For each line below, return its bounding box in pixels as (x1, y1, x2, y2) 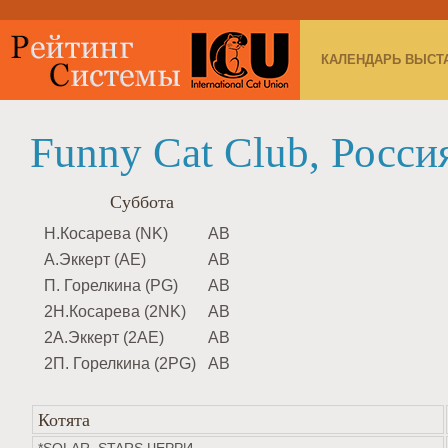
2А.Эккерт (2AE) (44, 329, 164, 346)
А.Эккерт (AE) (44, 251, 146, 268)
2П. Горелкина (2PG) (44, 355, 196, 372)
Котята (38, 407, 90, 431)
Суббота (110, 189, 174, 213)
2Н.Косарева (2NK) (44, 303, 186, 320)
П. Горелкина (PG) (44, 277, 178, 294)
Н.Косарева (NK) (44, 225, 168, 242)
